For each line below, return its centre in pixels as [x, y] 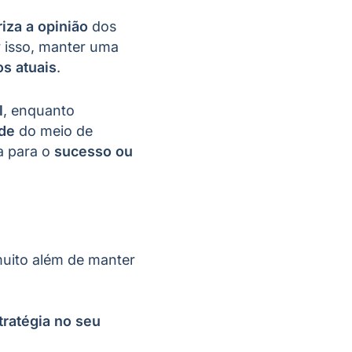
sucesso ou [93, 152]
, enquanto [39, 111]
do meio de [54, 131]
